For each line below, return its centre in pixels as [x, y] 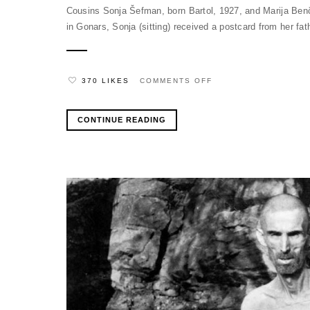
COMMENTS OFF [176, 81]
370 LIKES [105, 81]
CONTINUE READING [121, 120]
